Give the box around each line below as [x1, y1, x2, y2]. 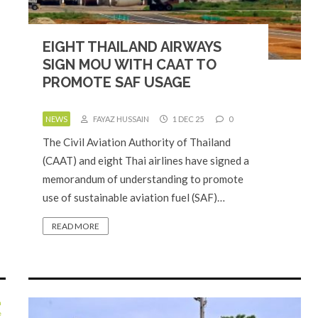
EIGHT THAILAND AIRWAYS [43, 38, 221, 55]
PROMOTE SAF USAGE [43, 74, 191, 91]
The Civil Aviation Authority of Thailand [43, 136, 231, 148]
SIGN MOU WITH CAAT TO [43, 56, 216, 73]
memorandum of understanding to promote [43, 172, 243, 185]
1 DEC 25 [171, 114, 204, 124]
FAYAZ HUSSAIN [92, 114, 149, 124]
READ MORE [52, 221, 99, 231]
